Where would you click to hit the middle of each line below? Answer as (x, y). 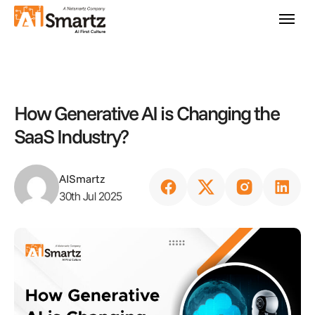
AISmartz (82, 178)
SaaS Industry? (71, 136)
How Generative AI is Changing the (147, 113)
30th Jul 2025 (91, 196)
